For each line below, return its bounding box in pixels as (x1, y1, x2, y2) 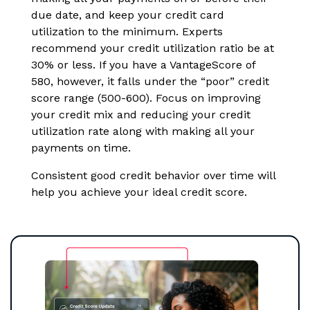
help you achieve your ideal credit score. (31, 185, 247, 199)
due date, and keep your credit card (31, 8, 224, 22)
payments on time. (31, 141, 131, 155)
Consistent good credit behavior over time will (31, 169, 275, 183)
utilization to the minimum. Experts (31, 25, 223, 39)
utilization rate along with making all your (31, 125, 255, 138)
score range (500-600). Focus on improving (31, 91, 261, 105)
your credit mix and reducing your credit (31, 108, 250, 122)
